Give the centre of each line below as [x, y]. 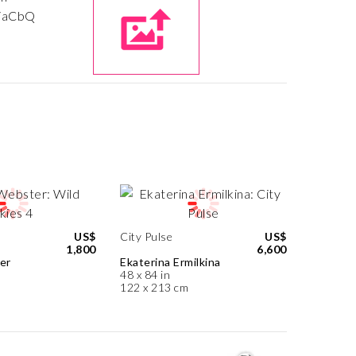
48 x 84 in [145, 275]
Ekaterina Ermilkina [170, 262]
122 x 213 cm [154, 287]
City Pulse [146, 236]
